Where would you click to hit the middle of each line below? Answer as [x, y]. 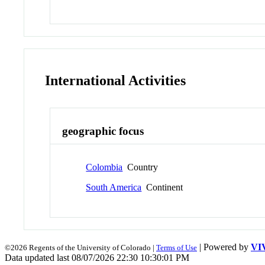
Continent [162, 188]
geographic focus [103, 131]
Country [140, 167]
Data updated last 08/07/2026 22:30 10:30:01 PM [97, 258]
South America [114, 188]
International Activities [116, 80]
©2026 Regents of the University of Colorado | [80, 248]
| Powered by [224, 247]
